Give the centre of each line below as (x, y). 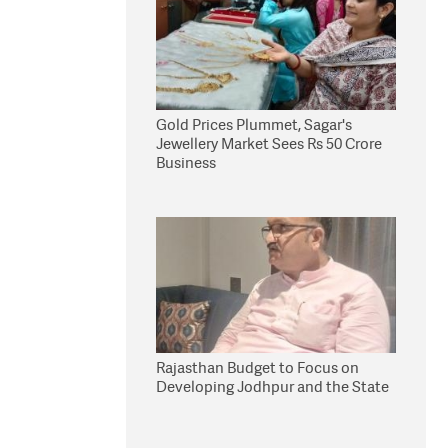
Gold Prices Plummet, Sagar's (254, 124)
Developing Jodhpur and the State (272, 386)
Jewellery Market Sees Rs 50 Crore (269, 143)
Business (186, 162)
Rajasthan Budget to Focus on (257, 367)
